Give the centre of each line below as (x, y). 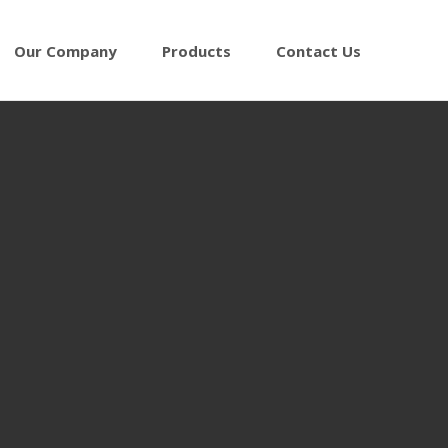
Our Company (65, 51)
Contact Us (318, 51)
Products (196, 51)
